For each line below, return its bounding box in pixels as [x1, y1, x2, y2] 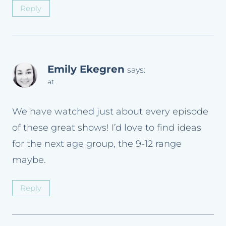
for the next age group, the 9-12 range [12, 138, 182, 150]
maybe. [12, 154, 46, 166]
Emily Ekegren [47, 62, 125, 75]
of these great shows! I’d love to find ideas [12, 122, 201, 134]
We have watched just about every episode [12, 106, 208, 118]
